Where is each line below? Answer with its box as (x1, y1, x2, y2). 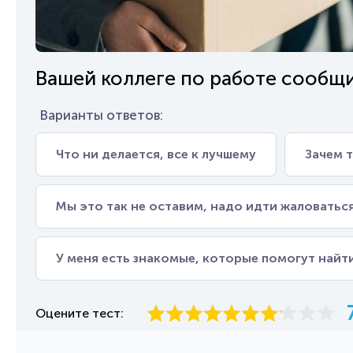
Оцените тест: (35, 306, 124, 321)
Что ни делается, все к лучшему (56, 147, 256, 162)
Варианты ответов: (39, 107, 163, 123)
